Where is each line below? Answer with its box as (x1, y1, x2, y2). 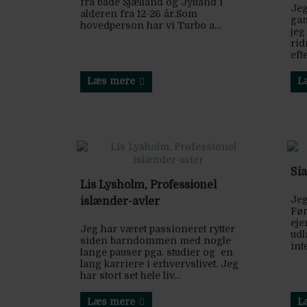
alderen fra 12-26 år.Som (80, 8, 197, 19)
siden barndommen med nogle (80, 234, 231, 246)
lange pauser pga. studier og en (80, 246, 233, 258)
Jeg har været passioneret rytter (80, 223, 235, 234)
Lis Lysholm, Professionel (80, 178, 217, 191)
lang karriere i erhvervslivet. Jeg (80, 258, 238, 269)
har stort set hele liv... (80, 269, 180, 281)
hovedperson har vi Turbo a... (80, 20, 221, 31)
